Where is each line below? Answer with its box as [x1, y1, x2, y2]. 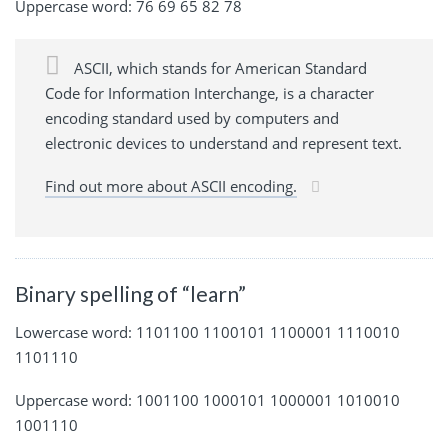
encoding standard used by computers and [45, 108, 339, 129]
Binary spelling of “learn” [15, 281, 246, 307]
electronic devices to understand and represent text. [45, 133, 402, 154]
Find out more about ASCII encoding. [45, 176, 297, 197]
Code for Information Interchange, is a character [45, 83, 374, 104]
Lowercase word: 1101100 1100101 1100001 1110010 [15, 321, 400, 342]
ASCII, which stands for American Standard [70, 58, 367, 79]
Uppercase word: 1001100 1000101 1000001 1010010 [15, 389, 400, 410]
